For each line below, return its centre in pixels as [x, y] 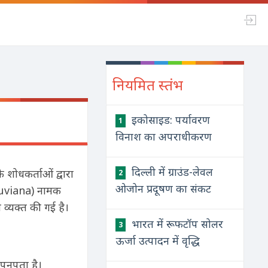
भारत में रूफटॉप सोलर [176, 224]
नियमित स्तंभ [148, 85]
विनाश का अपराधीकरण [164, 136]
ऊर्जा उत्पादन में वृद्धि [158, 240]
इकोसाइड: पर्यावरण [170, 120]
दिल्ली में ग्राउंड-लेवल [171, 172]
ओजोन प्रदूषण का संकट [164, 188]
